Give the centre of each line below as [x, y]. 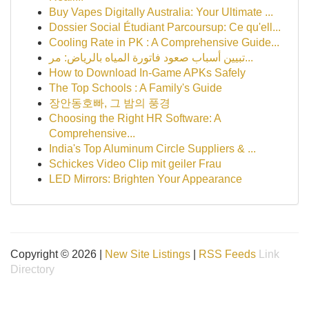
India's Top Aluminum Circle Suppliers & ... [152, 149]
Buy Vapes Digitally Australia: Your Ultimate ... [161, 12]
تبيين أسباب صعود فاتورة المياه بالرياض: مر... [249, 58]
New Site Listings [148, 254]
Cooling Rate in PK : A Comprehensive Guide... [164, 42]
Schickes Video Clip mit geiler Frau [135, 164]
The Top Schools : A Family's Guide [136, 88]
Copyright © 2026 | [58, 254]
